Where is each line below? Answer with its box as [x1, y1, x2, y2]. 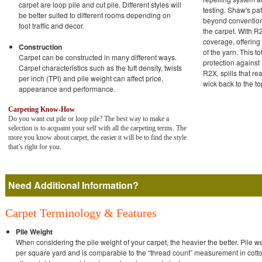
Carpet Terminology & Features [5, 206, 157, 219]
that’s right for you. [8, 143, 61, 151]
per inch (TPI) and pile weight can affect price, [19, 73, 163, 83]
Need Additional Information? [8, 178, 141, 192]
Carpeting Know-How [8, 105, 75, 113]
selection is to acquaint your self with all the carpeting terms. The [8, 124, 187, 132]
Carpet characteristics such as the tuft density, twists [19, 63, 182, 73]
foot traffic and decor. [19, 20, 84, 30]
